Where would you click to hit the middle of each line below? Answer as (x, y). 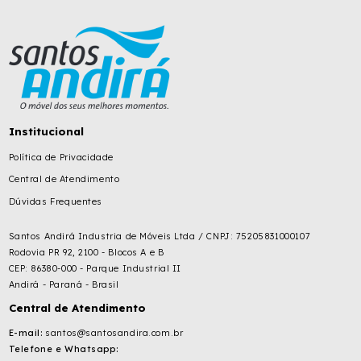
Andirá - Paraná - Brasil (64, 284)
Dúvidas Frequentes (55, 201)
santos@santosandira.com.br (113, 333)
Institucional (46, 131)
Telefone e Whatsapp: (63, 349)
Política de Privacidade (61, 157)
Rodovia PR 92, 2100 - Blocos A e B (86, 252)
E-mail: (25, 333)
